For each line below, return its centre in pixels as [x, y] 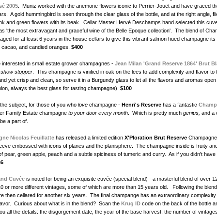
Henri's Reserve [141, 105]
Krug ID [130, 204]
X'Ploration [139, 138]
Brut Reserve [171, 138]
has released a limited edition [90, 138]
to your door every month [98, 113]
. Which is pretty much [155, 113]
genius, [192, 113]
